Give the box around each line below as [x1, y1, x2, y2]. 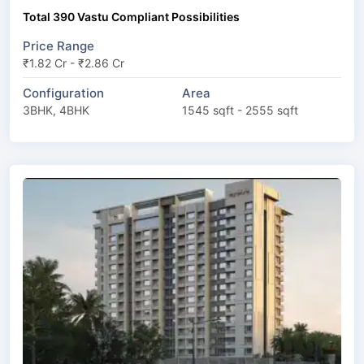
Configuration [23, 84, 104, 101]
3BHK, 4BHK [23, 102, 89, 117]
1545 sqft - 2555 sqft [182, 102, 298, 117]
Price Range [23, 37, 94, 54]
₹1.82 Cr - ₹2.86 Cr [23, 55, 124, 70]
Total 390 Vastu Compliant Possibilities [23, 9, 240, 24]
